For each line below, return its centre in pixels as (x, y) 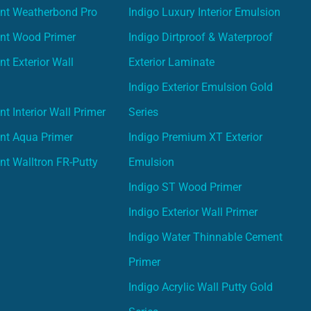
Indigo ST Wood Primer (185, 187)
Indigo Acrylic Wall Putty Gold (201, 287)
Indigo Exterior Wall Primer (193, 212)
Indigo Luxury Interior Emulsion (205, 12)
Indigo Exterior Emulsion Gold (201, 87)
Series (144, 112)
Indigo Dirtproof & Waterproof (201, 37)
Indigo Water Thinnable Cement (206, 237)
